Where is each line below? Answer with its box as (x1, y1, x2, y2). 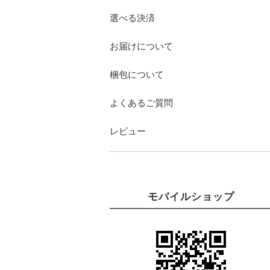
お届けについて (110, 40, 173, 51)
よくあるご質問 (110, 97, 173, 108)
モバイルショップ (147, 190, 235, 202)
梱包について (110, 69, 164, 80)
